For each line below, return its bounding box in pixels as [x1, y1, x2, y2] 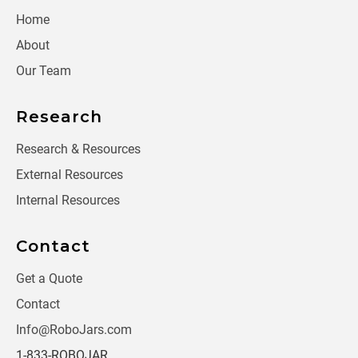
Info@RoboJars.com [16, 322, 132, 338]
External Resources [16, 167, 123, 183]
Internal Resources [16, 193, 120, 209]
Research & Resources [16, 141, 141, 157]
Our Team [16, 63, 71, 79]
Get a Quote [16, 271, 82, 287]
